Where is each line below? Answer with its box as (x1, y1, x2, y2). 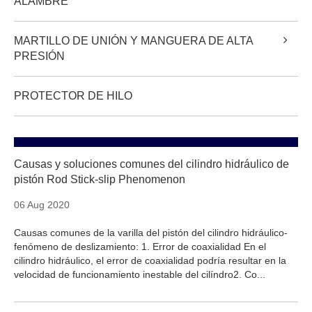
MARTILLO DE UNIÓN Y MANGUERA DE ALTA (14, 35, 253, 47)
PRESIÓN (14, 50, 65, 63)
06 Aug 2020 (14, 199, 70, 211)
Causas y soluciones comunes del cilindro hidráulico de (14, 158, 289, 171)
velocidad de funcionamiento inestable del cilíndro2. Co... (14, 269, 265, 281)
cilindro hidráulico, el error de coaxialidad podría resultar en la (14, 255, 286, 267)
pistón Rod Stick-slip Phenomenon (14, 173, 185, 186)
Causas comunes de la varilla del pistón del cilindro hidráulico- (14, 227, 288, 239)
